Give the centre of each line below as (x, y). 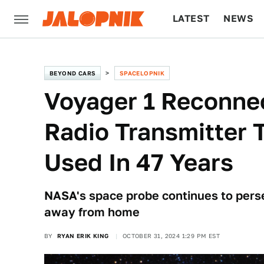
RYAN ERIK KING (83, 236)
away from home (92, 212)
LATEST (191, 19)
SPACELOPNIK (142, 73)
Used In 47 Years (139, 162)
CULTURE (195, 56)
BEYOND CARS (73, 73)
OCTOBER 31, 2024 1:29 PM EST (171, 236)
